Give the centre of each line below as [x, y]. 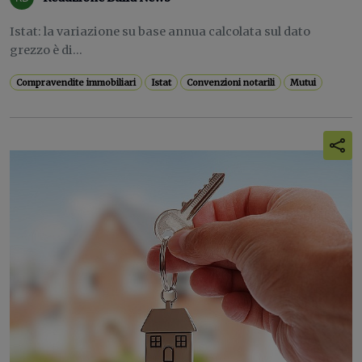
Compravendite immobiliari [76, 82]
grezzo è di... [46, 50]
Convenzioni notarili [231, 82]
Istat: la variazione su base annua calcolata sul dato [160, 32]
